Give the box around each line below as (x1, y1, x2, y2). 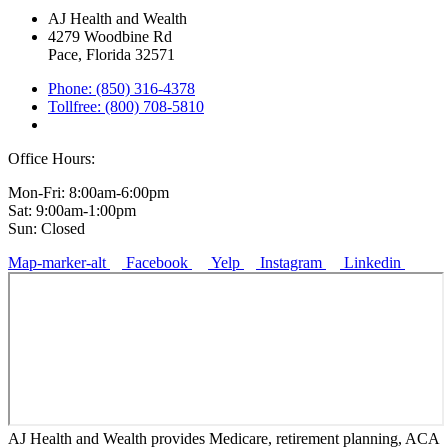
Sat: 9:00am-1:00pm (8, 201, 136, 219)
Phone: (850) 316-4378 (48, 79, 195, 97)
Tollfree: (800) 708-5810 (48, 97, 204, 115)
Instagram (260, 253, 322, 271)
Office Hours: (8, 149, 95, 167)
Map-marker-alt (8, 253, 106, 271)
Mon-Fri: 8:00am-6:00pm (8, 183, 169, 201)
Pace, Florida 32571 (48, 45, 175, 63)
